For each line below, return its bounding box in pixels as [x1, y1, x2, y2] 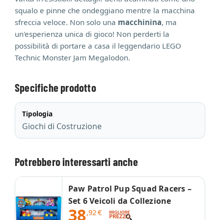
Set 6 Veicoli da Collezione [68, 195, 171, 206]
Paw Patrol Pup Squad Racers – [68, 183, 192, 194]
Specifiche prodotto [15, 81, 96, 94]
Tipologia [22, 109, 53, 118]
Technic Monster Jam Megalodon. [15, 53, 130, 62]
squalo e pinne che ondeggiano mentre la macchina [15, 5, 195, 15]
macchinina [118, 17, 162, 27]
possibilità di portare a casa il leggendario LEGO [15, 41, 181, 51]
